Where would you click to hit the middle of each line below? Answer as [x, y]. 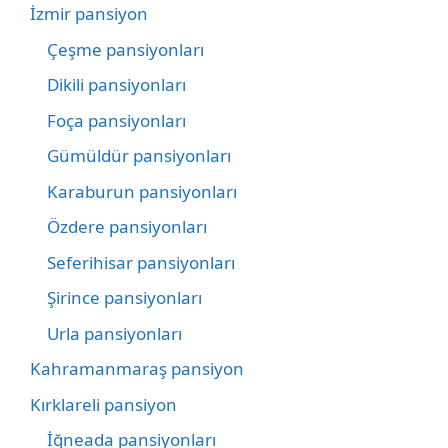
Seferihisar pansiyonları [141, 262]
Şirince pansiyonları [124, 298]
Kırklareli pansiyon [103, 404]
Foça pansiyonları [116, 120]
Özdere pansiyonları [127, 227]
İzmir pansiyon [89, 14]
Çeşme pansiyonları [125, 49]
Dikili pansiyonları [116, 85]
